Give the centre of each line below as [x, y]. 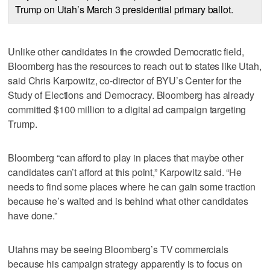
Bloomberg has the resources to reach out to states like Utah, [135, 66]
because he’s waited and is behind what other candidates [128, 201]
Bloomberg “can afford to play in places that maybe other [126, 158]
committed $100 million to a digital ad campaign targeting [127, 110]
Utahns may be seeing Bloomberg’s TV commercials [118, 250]
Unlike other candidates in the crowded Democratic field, [126, 52]
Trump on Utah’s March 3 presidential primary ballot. [124, 9]
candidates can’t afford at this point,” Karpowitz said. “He [125, 172]
